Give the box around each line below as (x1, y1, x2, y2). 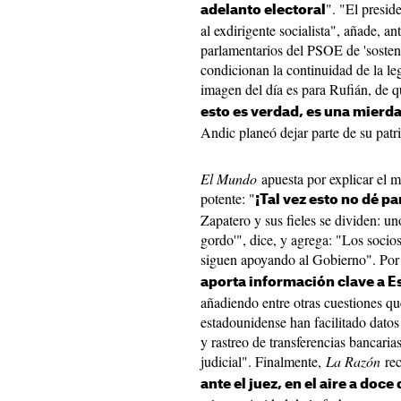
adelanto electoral (200, 4, 326, 17)
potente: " (200, 189, 255, 208)
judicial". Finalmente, (200, 352, 326, 371)
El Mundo (200, 169, 257, 188)
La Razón (326, 352, 380, 371)
